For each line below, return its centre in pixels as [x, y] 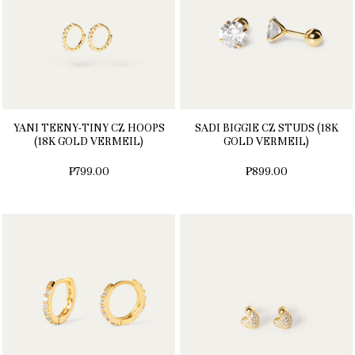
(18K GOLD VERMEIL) [89, 142]
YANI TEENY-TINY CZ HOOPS [89, 128]
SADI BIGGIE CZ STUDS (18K [266, 128]
